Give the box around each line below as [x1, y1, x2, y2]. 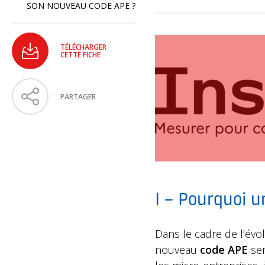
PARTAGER [60, 91, 96, 102]
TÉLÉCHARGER [60, 42, 106, 52]
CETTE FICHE [60, 50, 101, 60]
